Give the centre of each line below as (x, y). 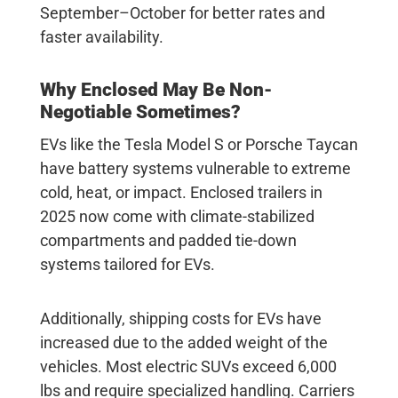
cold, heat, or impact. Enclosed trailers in (181, 192)
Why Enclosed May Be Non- (155, 89)
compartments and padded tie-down (168, 240)
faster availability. (101, 36)
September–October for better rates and (182, 12)
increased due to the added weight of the (183, 342)
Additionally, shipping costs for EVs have (180, 318)
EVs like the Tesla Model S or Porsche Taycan (199, 144)
